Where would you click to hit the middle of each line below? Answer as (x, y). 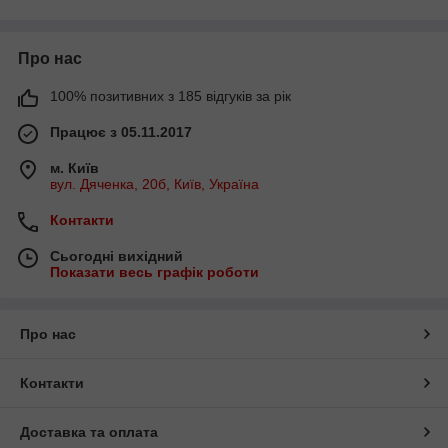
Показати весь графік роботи (154, 272)
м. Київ (74, 168)
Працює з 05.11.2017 (121, 132)
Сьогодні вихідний (116, 256)
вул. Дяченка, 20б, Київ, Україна (154, 184)
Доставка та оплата (89, 432)
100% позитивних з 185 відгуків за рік (170, 96)
